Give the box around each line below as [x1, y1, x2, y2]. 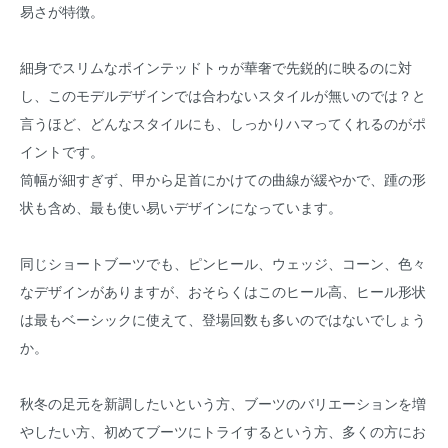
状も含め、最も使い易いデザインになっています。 [20, 197, 342, 217]
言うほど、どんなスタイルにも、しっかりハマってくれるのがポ [20, 113, 426, 133]
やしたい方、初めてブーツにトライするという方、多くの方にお [20, 421, 426, 441]
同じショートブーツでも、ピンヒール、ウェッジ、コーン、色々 [20, 253, 426, 273]
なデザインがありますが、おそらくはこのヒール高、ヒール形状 [20, 281, 426, 301]
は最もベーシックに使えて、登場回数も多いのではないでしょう [20, 309, 426, 329]
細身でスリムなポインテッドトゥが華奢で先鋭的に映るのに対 [20, 57, 412, 77]
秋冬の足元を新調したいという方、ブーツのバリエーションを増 [20, 393, 426, 413]
